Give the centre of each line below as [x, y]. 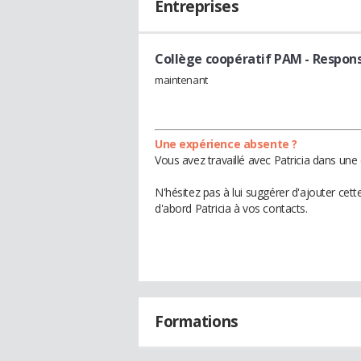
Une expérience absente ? [226, 143]
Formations [197, 321]
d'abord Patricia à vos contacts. [231, 208]
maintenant [181, 79]
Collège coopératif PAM [228, 59]
